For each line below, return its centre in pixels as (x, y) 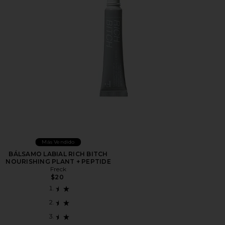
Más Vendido (58, 142)
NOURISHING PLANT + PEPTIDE (58, 161)
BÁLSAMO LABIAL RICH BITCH (58, 154)
